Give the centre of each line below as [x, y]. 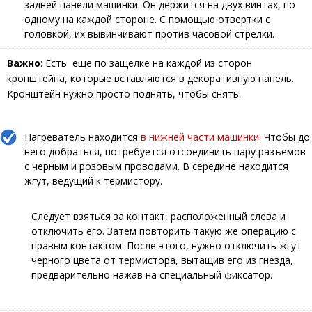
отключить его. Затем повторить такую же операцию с [164, 231]
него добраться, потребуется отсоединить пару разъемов [165, 151]
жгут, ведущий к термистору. [93, 180]
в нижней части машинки [200, 136]
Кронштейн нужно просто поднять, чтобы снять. [124, 93]
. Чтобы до [284, 136]
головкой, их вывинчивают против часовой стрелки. [149, 33]
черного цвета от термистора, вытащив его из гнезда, [162, 260]
